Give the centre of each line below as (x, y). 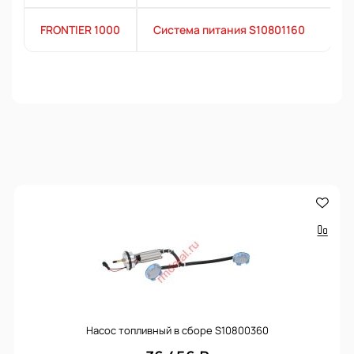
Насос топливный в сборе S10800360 (177, 330)
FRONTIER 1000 (80, 30)
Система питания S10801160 (229, 30)
